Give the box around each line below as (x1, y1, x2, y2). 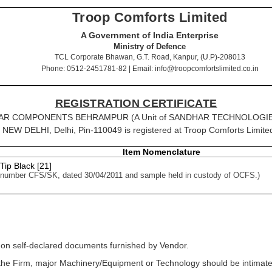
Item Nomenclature (122, 147, 200, 157)
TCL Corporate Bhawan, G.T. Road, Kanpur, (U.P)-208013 (54, 53, 245, 61)
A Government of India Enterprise (81, 30, 219, 40)
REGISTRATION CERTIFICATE (55, 97, 217, 109)
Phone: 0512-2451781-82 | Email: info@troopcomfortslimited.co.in (41, 64, 259, 73)
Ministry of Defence (114, 42, 186, 51)
